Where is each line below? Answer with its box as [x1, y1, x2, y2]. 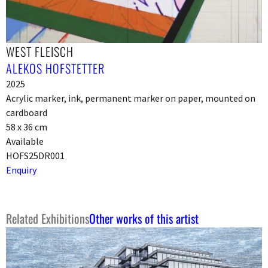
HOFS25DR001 [6, 149, 65, 162]
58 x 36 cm [6, 120, 47, 133]
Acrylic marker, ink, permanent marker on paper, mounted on [6, 92, 255, 104]
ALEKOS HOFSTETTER [6, 59, 105, 77]
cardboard [6, 106, 47, 118]
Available [6, 135, 44, 147]
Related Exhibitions [6, 209, 89, 227]
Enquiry [6, 163, 36, 176]
